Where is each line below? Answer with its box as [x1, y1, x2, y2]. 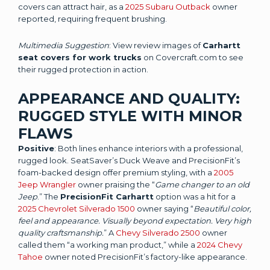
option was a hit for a [154, 191, 236, 201]
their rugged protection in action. [18, 64, 148, 74]
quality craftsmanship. [18, 227, 104, 237]
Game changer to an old [155, 179, 250, 189]
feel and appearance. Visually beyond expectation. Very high [18, 215, 251, 225]
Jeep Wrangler [18, 179, 76, 189]
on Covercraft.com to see [142, 52, 243, 62]
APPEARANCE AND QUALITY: [18, 89, 240, 107]
